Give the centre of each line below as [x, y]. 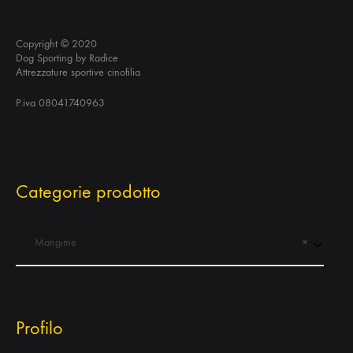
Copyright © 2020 [56, 43]
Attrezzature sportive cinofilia [78, 72]
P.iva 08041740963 [60, 102]
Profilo [39, 327]
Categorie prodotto [88, 191]
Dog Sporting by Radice [67, 58]
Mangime [46, 242]
